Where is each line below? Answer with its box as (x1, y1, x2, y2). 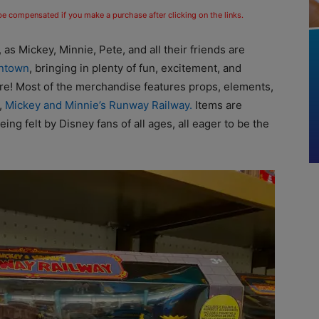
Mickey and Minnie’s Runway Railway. (5, 98, 195, 112)
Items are (195, 98, 242, 112)
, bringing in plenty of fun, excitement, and (29, 61, 241, 75)
